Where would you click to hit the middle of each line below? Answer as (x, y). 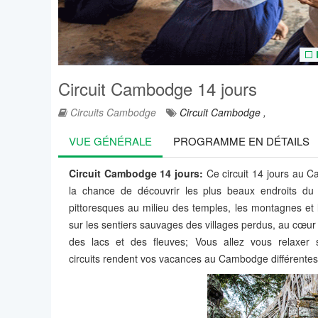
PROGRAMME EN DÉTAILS (241, 141)
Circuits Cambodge (112, 112)
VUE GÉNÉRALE (110, 141)
